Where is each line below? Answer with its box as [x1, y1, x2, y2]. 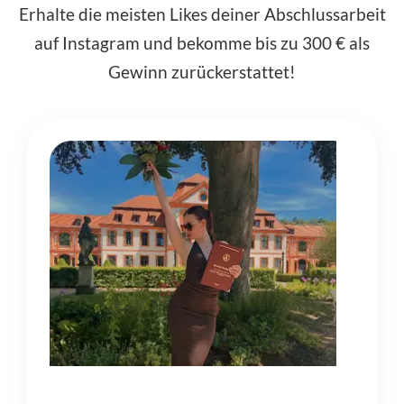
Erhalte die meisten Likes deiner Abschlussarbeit [18, 3, 386, 24]
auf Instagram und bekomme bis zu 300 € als [34, 32, 370, 53]
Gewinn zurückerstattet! [108, 60, 296, 82]
